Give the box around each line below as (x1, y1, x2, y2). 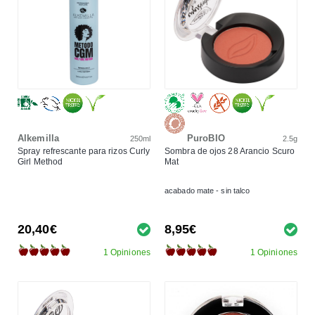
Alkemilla (18, 132, 59, 143)
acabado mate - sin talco (165, 186, 250, 195)
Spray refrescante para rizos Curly (18, 146, 150, 156)
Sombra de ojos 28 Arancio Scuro (165, 146, 295, 156)
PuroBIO (187, 132, 225, 143)
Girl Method (18, 156, 63, 167)
